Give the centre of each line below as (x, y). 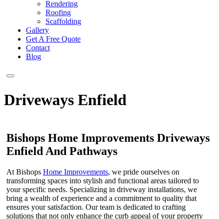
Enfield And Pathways (62, 151)
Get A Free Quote (53, 39)
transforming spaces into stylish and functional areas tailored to (103, 180)
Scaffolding (63, 22)
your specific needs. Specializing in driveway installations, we (102, 189)
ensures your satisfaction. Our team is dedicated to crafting (96, 207)
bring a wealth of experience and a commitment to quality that (101, 198)
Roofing (58, 13)
